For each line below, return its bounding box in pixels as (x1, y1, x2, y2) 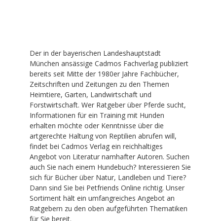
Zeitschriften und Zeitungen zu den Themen (30, 79, 169, 89)
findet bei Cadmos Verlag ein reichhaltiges (30, 141, 163, 151)
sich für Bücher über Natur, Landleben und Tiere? (30, 172, 186, 182)
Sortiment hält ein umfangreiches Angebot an (30, 193, 175, 203)
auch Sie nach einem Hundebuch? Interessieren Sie (30, 162, 191, 172)
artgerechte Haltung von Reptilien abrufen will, (30, 131, 177, 141)
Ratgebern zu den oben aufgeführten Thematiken (30, 203, 187, 213)
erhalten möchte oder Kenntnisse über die (30, 120, 164, 130)
